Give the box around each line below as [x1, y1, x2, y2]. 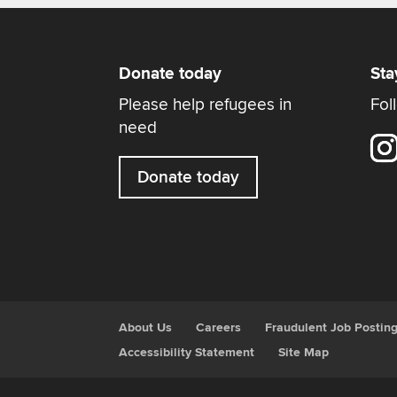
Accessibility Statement [119, 344, 255, 361]
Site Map [278, 344, 330, 361]
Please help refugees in [119, 94, 292, 116]
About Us [119, 319, 173, 336]
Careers [196, 319, 242, 336]
